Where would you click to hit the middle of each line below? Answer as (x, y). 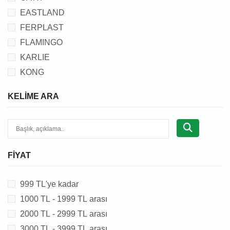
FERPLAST (42, 27)
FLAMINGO (41, 42)
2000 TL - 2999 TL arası (64, 214)
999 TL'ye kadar (49, 184)
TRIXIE (33, 87)
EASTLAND (42, 13)
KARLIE (35, 57)
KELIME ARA (33, 96)
